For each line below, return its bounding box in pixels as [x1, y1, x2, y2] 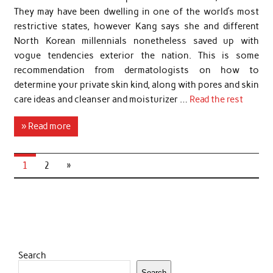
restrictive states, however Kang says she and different [13, 20, 260, 32]
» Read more [21, 121, 71, 132]
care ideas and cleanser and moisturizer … [13, 93, 190, 105]
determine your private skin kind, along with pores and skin [13, 79, 260, 90]
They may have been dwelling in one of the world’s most [13, 5, 260, 17]
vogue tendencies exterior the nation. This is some [13, 49, 260, 61]
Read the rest [189, 93, 243, 105]
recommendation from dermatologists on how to [13, 64, 260, 76]
